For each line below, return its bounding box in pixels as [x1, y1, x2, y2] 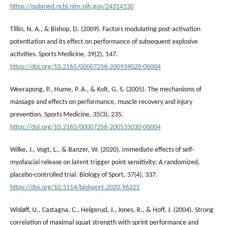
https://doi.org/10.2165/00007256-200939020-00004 [10, 63, 161, 71]
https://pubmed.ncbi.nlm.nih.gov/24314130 [10, 3, 134, 11]
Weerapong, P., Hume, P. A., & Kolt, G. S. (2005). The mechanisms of [10, 85, 201, 93]
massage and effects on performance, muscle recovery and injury [10, 98, 192, 106]
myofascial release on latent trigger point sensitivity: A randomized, [10, 158, 200, 166]
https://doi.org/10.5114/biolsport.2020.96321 [10, 183, 140, 191]
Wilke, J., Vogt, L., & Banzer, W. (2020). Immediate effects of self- [10, 146, 194, 154]
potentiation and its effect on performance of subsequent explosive [10, 38, 198, 46]
